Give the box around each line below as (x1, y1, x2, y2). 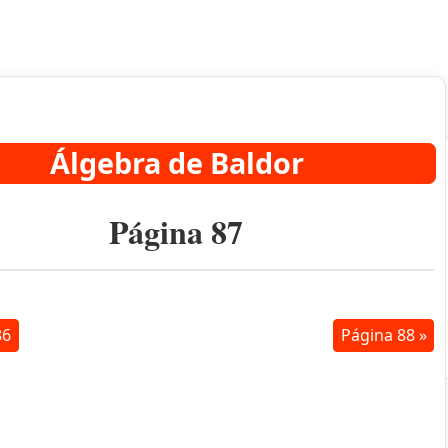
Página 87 (108, 208, 243, 256)
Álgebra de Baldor (49, 143, 304, 183)
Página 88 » (340, 323, 427, 346)
